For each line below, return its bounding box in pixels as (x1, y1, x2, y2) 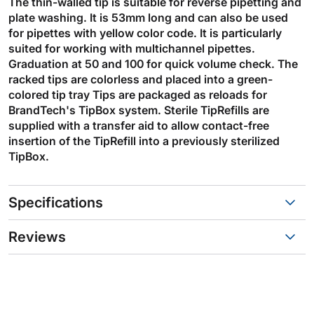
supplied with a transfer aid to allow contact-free (8, 118, 269, 132)
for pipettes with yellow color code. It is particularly (8, 25, 282, 40)
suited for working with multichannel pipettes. (8, 41, 255, 55)
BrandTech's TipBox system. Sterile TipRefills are (8, 102, 269, 117)
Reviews (8, 228, 66, 245)
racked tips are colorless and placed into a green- (8, 71, 273, 86)
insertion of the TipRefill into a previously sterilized (8, 133, 280, 148)
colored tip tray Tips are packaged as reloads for (8, 87, 267, 102)
